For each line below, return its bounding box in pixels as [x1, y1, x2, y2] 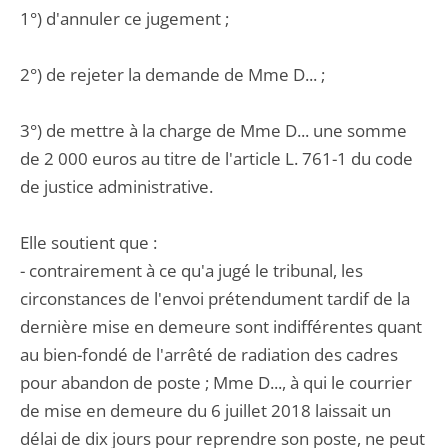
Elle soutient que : [20, 231, 157, 254]
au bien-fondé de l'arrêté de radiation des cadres [20, 343, 398, 366]
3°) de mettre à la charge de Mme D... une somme [20, 119, 407, 142]
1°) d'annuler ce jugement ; [20, 7, 229, 30]
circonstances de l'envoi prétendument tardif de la [20, 287, 410, 310]
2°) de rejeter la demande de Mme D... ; [20, 63, 325, 86]
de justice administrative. [20, 175, 213, 198]
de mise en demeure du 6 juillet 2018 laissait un [20, 399, 391, 422]
